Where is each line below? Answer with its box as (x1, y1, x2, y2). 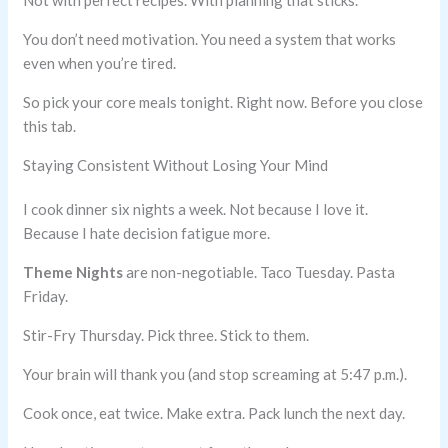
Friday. (23, 287, 69, 306)
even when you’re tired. (23, 54, 177, 73)
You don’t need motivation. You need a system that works (23, 30, 397, 49)
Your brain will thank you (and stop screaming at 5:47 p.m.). (23, 365, 408, 384)
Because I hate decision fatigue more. (23, 224, 271, 243)
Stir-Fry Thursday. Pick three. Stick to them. (23, 326, 310, 345)
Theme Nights (23, 263, 124, 282)
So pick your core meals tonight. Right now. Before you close (23, 93, 424, 112)
